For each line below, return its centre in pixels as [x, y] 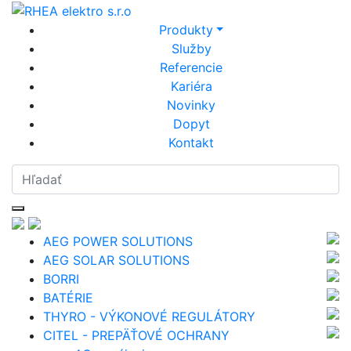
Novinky [191, 105]
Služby [191, 48]
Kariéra [191, 86]
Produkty [186, 29]
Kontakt [191, 142]
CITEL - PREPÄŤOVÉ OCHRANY [136, 335]
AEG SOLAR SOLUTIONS [116, 260]
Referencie [191, 67]
